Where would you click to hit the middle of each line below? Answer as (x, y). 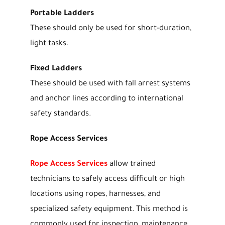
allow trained (131, 164)
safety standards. (60, 114)
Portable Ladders (62, 14)
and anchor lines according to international (106, 99)
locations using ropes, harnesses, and (95, 194)
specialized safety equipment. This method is (109, 209)
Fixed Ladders (56, 69)
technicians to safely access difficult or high (107, 179)
